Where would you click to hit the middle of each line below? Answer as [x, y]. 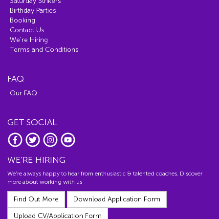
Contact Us [27, 30]
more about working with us [45, 182]
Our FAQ [23, 93]
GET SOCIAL [32, 122]
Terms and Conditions [44, 50]
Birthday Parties [33, 11]
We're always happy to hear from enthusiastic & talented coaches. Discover [105, 174]
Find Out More [36, 199]
